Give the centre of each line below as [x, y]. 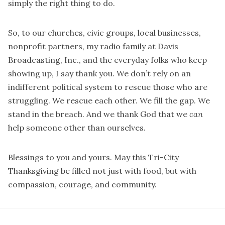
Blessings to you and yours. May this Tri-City [93, 157]
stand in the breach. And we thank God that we [99, 114]
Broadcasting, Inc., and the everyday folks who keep [107, 60]
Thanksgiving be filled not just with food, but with [102, 171]
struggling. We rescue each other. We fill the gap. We [109, 101]
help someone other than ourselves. [77, 128]
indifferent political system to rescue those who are [108, 87]
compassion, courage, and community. [82, 185]
